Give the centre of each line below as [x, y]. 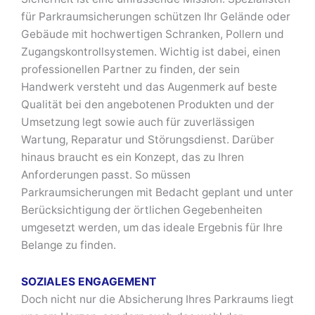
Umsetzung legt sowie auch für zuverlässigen [138, 122]
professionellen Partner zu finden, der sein [130, 69]
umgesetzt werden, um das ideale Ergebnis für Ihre [152, 227]
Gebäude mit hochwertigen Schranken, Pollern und [153, 34]
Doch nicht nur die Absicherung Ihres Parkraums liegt [157, 299]
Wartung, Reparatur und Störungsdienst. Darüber [148, 139]
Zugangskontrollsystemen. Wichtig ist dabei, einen [151, 51]
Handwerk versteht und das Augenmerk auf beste [149, 86]
